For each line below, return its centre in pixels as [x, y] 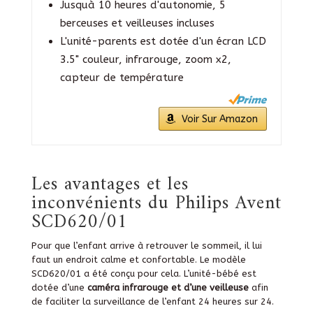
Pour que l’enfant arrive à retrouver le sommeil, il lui [146, 245]
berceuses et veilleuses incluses [137, 23]
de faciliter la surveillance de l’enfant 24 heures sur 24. [152, 301]
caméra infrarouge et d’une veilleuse [166, 287]
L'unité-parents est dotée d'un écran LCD [163, 41]
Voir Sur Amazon [220, 119]
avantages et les [126, 184]
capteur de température [122, 77]
